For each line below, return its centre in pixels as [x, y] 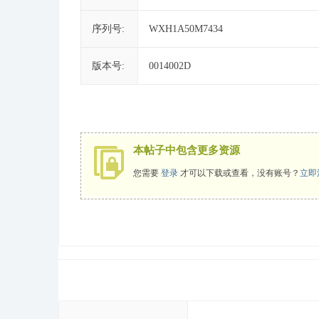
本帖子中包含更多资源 [187, 150]
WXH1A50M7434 [186, 29]
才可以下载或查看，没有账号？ [239, 173]
